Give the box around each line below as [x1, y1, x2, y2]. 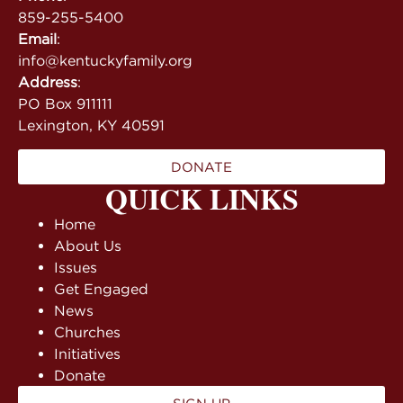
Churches [54, 323, 121, 340]
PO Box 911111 [18, 95, 112, 112]
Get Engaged [54, 280, 148, 297]
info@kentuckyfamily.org [18, 52, 193, 69]
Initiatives [54, 345, 121, 362]
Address [18, 74, 77, 91]
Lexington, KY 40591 [18, 117, 165, 134]
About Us [54, 237, 121, 254]
